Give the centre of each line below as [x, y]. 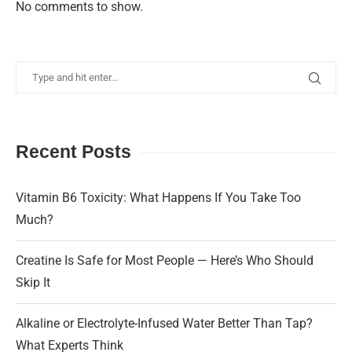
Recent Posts [73, 152]
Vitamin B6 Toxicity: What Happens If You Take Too [158, 198]
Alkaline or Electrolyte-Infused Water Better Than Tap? [164, 324]
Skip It [33, 283]
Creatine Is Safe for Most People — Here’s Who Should [165, 261]
